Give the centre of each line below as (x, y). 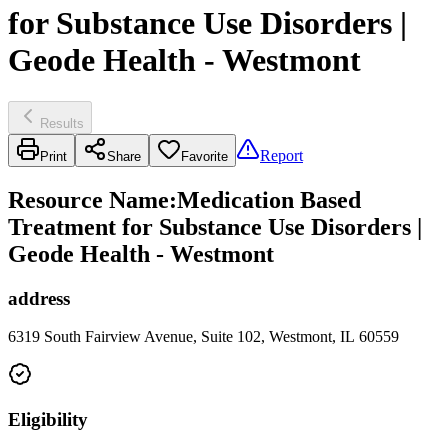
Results (62, 123)
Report (281, 155)
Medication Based (269, 199)
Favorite (204, 156)
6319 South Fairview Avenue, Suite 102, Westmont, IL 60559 (203, 337)
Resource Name (88, 199)
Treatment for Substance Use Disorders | (215, 226)
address (39, 298)
